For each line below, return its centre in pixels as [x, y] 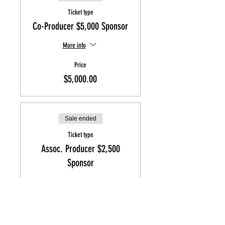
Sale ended [80, 119]
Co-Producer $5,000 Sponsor [80, 26]
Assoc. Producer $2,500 [80, 149]
